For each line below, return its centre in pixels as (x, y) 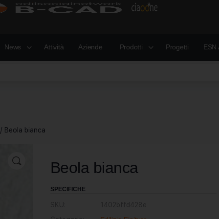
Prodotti (131, 47)
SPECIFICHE (68, 189)
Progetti (177, 47)
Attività (54, 47)
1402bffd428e (123, 205)
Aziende (90, 47)
